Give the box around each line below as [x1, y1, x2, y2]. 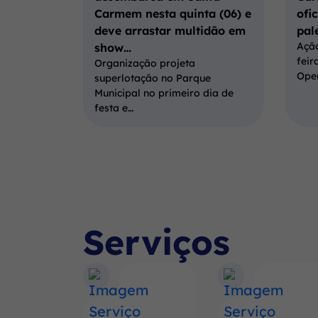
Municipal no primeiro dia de [94, 87, 234, 100]
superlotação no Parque [94, 72, 211, 85]
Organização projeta [94, 57, 195, 70]
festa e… [94, 102, 133, 115]
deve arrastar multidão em [94, 23, 246, 38]
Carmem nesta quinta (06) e [94, 6, 251, 21]
